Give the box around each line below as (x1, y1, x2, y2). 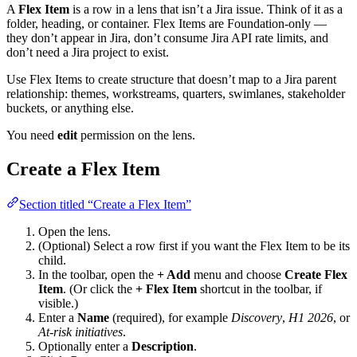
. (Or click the (63, 281, 135, 296)
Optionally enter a (38, 339, 131, 353)
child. (38, 253, 66, 267)
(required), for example (109, 310, 231, 324)
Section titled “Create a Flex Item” (19, 197, 191, 211)
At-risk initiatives (38, 324, 123, 339)
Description (131, 339, 194, 353)
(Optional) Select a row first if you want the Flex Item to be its (38, 238, 350, 253)
